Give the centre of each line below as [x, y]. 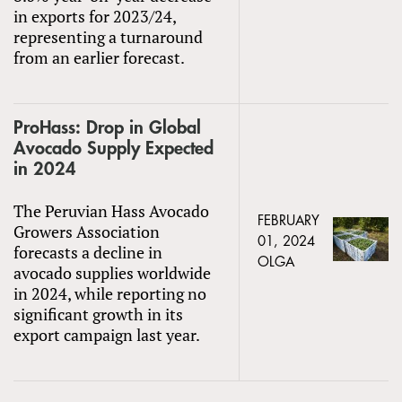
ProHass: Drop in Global [107, 127]
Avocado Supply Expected [114, 148]
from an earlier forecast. [99, 57]
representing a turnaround [108, 36]
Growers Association [87, 231]
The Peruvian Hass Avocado [111, 210]
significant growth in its [98, 314]
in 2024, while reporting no [110, 293]
